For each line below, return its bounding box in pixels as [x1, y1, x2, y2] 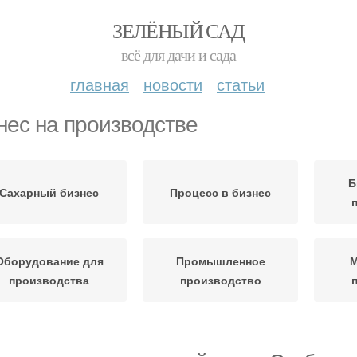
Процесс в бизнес [170, 184, 271, 200]
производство [179, 272, 261, 288]
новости [143, 73, 202, 96]
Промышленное [175, 253, 265, 269]
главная [70, 73, 129, 96]
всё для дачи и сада [121, 44, 236, 65]
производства [9, 272, 89, 288]
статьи [217, 73, 265, 96]
